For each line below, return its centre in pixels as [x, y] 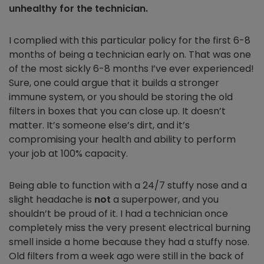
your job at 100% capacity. [70, 154]
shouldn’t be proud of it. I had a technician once [118, 214]
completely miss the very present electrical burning [130, 228]
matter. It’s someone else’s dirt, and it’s [99, 126]
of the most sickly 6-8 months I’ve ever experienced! [131, 69]
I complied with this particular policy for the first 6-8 [130, 41]
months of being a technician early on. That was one [130, 55]
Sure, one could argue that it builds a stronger [114, 83]
